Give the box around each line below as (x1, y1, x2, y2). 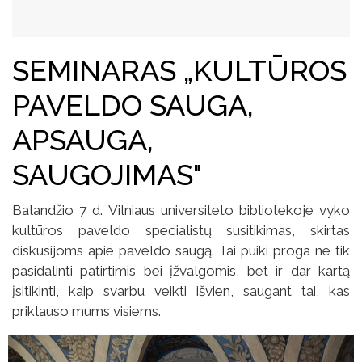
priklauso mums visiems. (12, 303, 161, 320)
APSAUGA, (12, 123, 154, 158)
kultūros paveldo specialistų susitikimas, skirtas (12, 222, 350, 239)
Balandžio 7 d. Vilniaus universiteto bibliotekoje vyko (12, 202, 350, 219)
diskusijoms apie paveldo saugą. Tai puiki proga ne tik (12, 242, 350, 259)
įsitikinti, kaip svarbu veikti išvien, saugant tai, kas (12, 283, 350, 300)
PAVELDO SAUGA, (12, 88, 254, 123)
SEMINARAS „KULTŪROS (12, 53, 347, 88)
